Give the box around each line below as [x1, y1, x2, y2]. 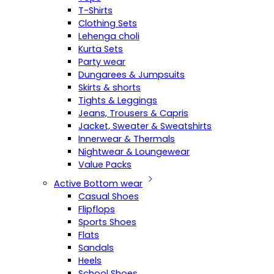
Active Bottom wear [54, 177, 143, 190]
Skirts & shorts [78, 81, 141, 94]
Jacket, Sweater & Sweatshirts [78, 120, 212, 132]
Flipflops [78, 203, 115, 215]
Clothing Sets [78, 17, 137, 29]
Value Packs [78, 158, 131, 171]
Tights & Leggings [78, 94, 157, 106]
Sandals [78, 242, 114, 254]
